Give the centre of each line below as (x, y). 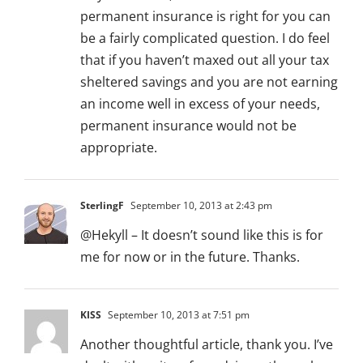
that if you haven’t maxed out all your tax (205, 60)
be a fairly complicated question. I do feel (205, 38)
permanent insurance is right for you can (205, 17)
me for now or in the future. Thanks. (190, 257)
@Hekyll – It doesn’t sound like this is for (202, 235)
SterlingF (102, 206)
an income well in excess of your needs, (200, 104)
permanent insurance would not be (188, 126)
